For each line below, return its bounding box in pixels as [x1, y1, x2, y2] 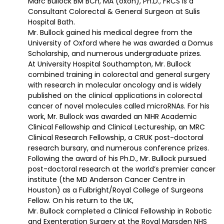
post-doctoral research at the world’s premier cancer [28, 163, 215, 174]
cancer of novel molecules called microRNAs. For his [28, 100, 209, 111]
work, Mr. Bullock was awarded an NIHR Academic [28, 111, 197, 121]
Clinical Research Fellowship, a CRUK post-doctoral [28, 132, 203, 142]
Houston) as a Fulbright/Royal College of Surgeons [28, 184, 203, 195]
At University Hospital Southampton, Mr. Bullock [28, 58, 191, 69]
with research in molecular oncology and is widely [28, 79, 201, 90]
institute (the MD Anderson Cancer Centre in [28, 174, 185, 184]
